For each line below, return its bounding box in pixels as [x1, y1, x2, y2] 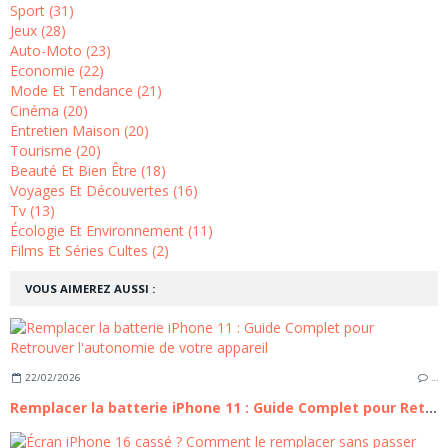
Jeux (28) [10, 21, 66, 41]
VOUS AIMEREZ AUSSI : [25, 281, 155, 297]
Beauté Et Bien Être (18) [10, 161, 166, 181]
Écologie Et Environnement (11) [10, 221, 213, 241]
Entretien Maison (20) [10, 121, 149, 141]
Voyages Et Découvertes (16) [10, 181, 198, 201]
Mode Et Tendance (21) [10, 81, 162, 101]
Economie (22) [10, 61, 104, 81]
